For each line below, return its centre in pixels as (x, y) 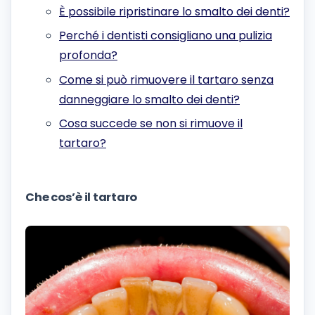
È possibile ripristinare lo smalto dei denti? (174, 11)
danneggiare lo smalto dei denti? (149, 99)
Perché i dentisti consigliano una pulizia (166, 36)
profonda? (88, 56)
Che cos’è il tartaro (82, 197)
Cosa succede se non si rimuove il (151, 123)
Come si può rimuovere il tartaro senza (166, 79)
